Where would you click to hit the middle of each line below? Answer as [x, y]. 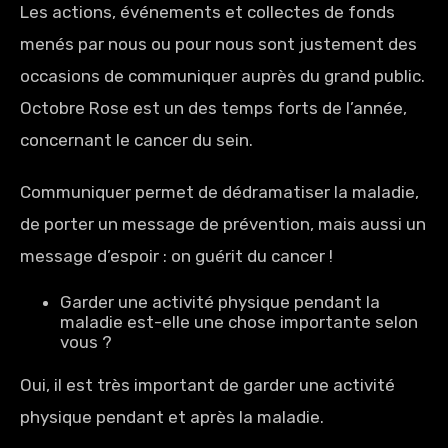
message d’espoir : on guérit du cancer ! [178, 256]
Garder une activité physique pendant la [219, 302]
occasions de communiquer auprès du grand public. [222, 76]
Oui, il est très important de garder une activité [207, 385]
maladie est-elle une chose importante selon [238, 322]
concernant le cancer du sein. [136, 140]
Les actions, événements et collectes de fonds [207, 12]
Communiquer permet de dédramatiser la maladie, [219, 192]
